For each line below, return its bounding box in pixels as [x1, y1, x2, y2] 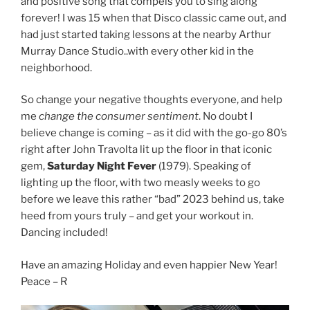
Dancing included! [21, 226, 108, 239]
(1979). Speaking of [158, 160, 251, 173]
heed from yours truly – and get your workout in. [21, 210, 253, 223]
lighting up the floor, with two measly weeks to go [21, 176, 260, 190]
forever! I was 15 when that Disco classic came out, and [21, 11, 286, 24]
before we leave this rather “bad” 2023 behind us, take [21, 193, 284, 206]
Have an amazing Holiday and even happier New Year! [21, 258, 277, 271]
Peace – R [21, 275, 67, 288]
